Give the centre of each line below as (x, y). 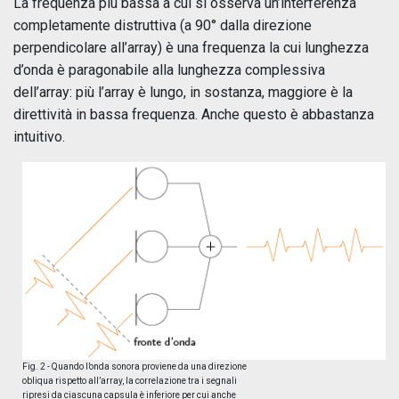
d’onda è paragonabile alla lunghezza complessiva (169, 70)
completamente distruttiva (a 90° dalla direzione (163, 25)
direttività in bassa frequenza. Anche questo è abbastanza (194, 114)
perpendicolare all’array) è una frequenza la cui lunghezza (191, 48)
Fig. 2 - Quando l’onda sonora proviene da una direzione (134, 367)
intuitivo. (39, 137)
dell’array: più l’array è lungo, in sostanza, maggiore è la (183, 92)
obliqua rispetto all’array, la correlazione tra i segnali (130, 381)
